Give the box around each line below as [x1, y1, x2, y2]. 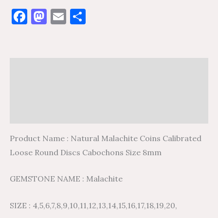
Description [10, 63, 54, 73]
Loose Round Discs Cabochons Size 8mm [10, 147, 162, 157]
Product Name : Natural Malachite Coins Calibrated [10, 133, 201, 143]
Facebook [27, 6, 94, 26]
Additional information [10, 85, 95, 95]
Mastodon [47, 6, 118, 26]
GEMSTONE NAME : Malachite [10, 174, 123, 184]
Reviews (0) [10, 107, 51, 117]
